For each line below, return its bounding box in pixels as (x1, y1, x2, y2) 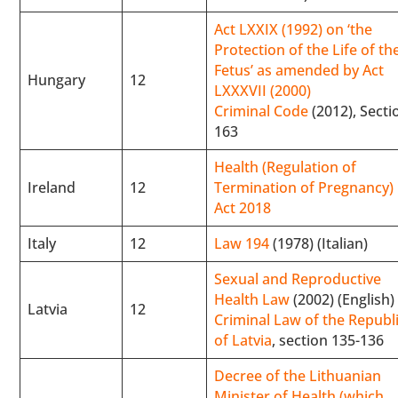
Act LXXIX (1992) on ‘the (214, 19, 373, 39)
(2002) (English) (290, 289, 395, 309)
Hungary (28, 69, 86, 90)
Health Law (214, 289, 291, 309)
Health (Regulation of (214, 156, 357, 177)
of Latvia (214, 330, 273, 350)
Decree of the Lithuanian (214, 365, 382, 386)
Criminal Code (214, 100, 309, 121)
